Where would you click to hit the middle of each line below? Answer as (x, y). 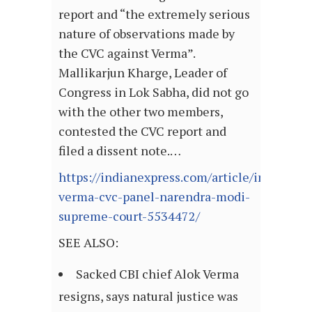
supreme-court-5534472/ (129, 216)
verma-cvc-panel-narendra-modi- (154, 197)
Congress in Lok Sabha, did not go (154, 92)
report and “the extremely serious (154, 14)
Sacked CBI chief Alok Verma (157, 274)
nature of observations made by (147, 34)
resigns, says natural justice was (148, 296)
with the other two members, (141, 112)
